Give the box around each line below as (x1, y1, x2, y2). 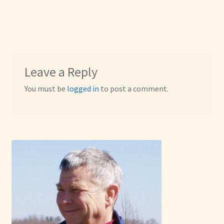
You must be (24, 83, 67, 93)
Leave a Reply (24, 63, 97, 80)
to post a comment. (98, 83, 168, 93)
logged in (66, 83, 99, 93)
